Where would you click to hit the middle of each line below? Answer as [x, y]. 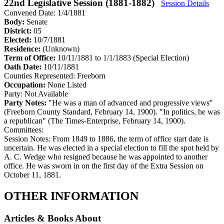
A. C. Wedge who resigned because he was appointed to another [106, 156]
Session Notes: [27, 138]
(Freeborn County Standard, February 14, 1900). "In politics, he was [112, 111]
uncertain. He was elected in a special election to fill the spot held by [111, 147]
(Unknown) [61, 48]
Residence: [23, 48]
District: [19, 30]
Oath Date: [24, 66]
